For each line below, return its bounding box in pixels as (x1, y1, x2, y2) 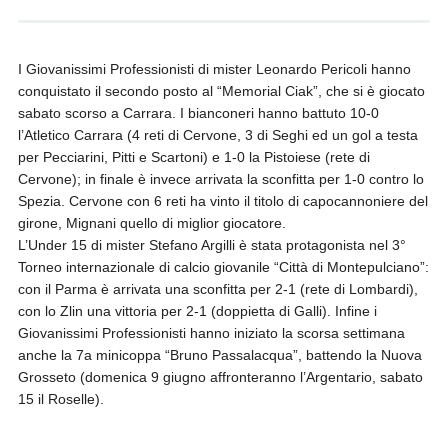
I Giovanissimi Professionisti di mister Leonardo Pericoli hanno (17, 61, 411, 78)
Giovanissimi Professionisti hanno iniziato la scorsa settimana (17, 325, 405, 342)
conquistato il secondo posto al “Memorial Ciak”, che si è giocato (17, 83, 425, 100)
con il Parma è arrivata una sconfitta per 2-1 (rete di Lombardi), (17, 281, 418, 298)
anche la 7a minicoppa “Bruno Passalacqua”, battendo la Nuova (17, 347, 422, 364)
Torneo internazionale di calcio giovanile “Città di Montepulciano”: (17, 259, 429, 276)
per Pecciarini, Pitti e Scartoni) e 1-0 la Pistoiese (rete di (17, 149, 370, 166)
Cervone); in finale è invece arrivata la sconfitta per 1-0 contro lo (17, 171, 424, 188)
